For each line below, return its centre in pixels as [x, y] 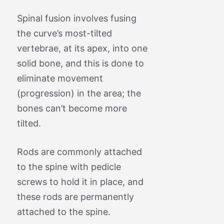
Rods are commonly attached [79, 151]
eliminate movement [60, 78]
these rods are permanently [75, 196]
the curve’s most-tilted [64, 33]
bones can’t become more [72, 108]
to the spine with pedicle [69, 166]
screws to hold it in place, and [80, 181]
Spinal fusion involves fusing [76, 18]
